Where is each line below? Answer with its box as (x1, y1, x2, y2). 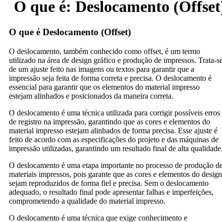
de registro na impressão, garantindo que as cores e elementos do (9, 117, 210, 126)
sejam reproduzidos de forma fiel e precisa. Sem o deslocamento (9, 178, 209, 187)
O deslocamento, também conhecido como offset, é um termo (9, 47, 200, 55)
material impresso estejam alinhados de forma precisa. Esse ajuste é (9, 126, 218, 135)
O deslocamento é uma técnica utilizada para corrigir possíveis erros (9, 108, 220, 117)
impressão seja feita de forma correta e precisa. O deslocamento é (9, 73, 212, 82)
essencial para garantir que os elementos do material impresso (9, 82, 200, 91)
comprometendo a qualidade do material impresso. (9, 196, 166, 205)
